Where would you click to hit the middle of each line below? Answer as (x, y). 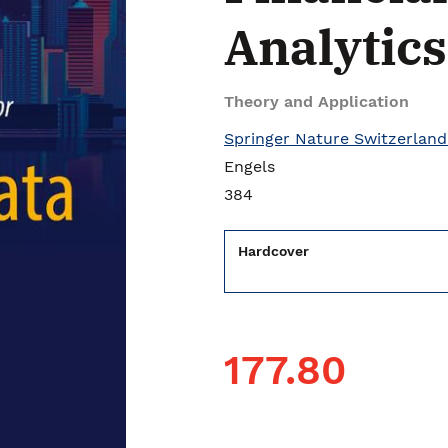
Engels (249, 166)
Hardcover (273, 251)
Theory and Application (316, 101)
